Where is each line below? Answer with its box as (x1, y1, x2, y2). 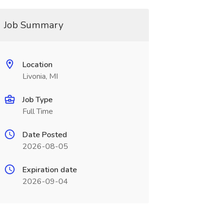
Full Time (22, 106, 53, 117)
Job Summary (3, 18, 63, 32)
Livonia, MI (22, 71, 58, 82)
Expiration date (22, 164, 77, 175)
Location (22, 59, 53, 70)
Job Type (22, 94, 53, 105)
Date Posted (22, 129, 67, 140)
